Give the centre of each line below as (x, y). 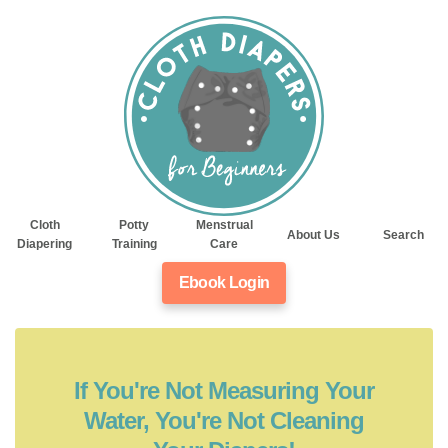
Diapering (45, 244)
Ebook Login (224, 282)
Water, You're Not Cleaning (224, 420)
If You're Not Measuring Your (224, 390)
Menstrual (224, 225)
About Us (314, 234)
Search (403, 234)
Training (134, 244)
